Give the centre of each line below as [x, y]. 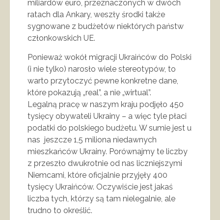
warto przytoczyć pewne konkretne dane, [103, 81]
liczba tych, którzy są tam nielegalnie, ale [101, 198]
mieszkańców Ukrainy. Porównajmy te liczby [108, 151]
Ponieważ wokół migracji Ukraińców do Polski [110, 57]
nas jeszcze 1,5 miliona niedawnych [92, 139]
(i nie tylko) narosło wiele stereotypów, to [102, 69]
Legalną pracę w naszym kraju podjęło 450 [106, 104]
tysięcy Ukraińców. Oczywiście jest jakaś [100, 187]
